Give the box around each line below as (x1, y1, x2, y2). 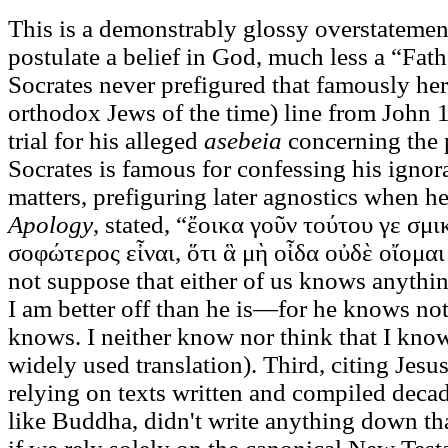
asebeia (204, 126, 282, 154)
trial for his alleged (8, 126, 204, 154)
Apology (8, 210, 93, 238)
